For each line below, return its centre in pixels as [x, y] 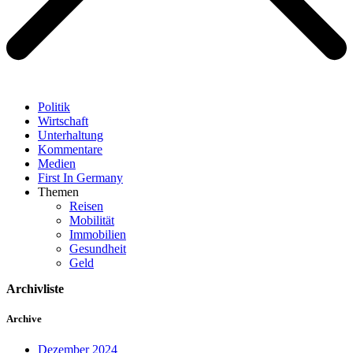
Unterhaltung [71, 135]
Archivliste [35, 288]
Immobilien [98, 234]
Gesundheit [98, 248]
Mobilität [92, 220]
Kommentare [70, 149]
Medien [57, 163]
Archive [24, 318]
